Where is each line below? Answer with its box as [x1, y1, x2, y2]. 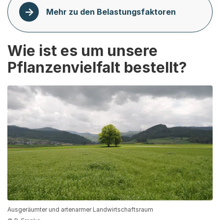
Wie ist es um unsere [7, 41, 158, 59]
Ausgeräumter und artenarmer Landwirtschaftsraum [7, 206, 153, 214]
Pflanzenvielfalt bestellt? [7, 58, 187, 76]
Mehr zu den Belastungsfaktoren [46, 7, 176, 17]
